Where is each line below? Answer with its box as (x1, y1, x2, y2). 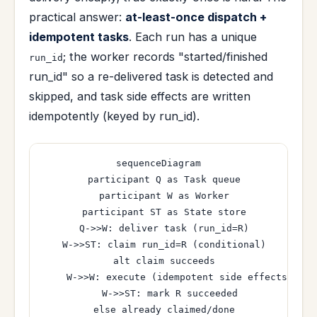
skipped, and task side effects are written (29, 89, 250, 104)
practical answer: (29, 10, 125, 25)
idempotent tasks (29, 30, 129, 45)
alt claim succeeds (102, 255, 215, 267)
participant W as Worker (88, 190, 229, 202)
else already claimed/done (82, 304, 235, 316)
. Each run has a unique (129, 30, 257, 45)
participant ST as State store (71, 207, 246, 218)
